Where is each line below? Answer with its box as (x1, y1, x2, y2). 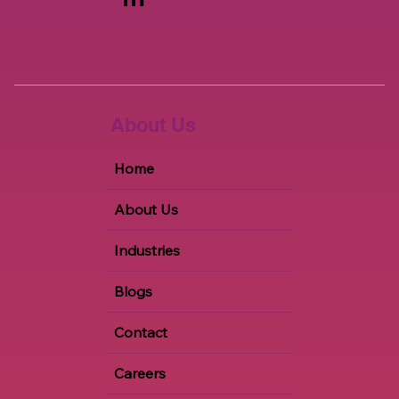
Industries (114, 240, 181, 259)
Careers (114, 363, 167, 382)
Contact (114, 322, 168, 341)
